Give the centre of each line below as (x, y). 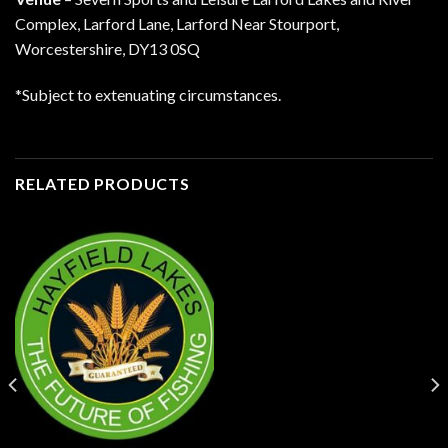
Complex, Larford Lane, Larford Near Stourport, (177, 23)
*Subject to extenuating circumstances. (148, 94)
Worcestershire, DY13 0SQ (107, 48)
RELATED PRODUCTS (102, 183)
